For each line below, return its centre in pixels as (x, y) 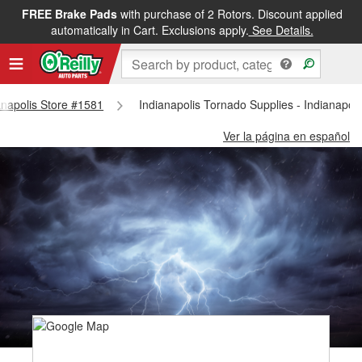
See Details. (281, 30)
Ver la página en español (286, 136)
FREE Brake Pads (69, 14)
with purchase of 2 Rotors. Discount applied (229, 14)
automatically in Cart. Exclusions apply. (149, 30)
